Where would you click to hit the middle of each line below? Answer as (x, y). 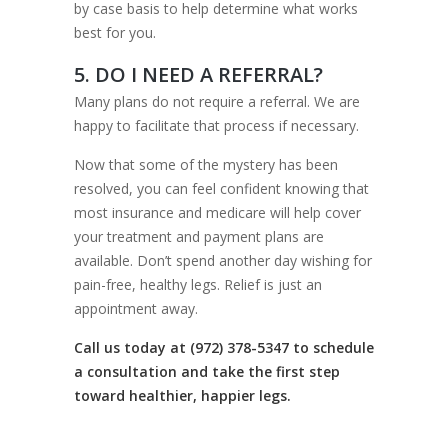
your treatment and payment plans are (199, 236)
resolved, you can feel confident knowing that (221, 188)
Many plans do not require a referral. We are (217, 101)
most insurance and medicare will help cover (217, 212)
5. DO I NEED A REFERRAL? (198, 74)
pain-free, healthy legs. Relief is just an (198, 284)
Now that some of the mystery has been (206, 164)
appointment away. (136, 308)
